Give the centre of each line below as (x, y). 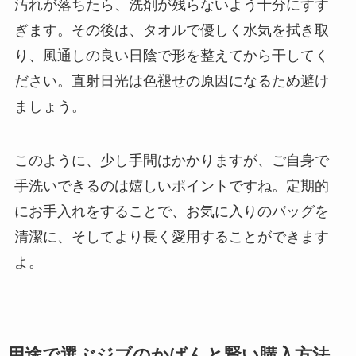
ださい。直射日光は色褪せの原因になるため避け (171, 81)
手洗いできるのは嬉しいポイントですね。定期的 (171, 186)
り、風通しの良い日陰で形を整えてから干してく (171, 55)
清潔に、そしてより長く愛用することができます (171, 236)
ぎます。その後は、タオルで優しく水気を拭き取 (171, 30)
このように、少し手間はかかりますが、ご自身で (171, 160)
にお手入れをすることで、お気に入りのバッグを (171, 211)
